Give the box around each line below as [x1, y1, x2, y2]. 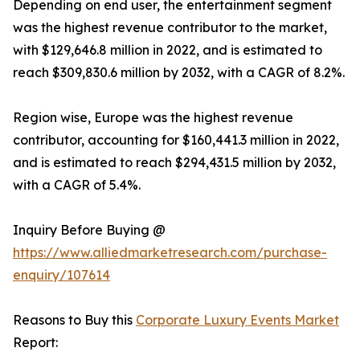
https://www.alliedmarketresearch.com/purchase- [13, 244, 327, 261]
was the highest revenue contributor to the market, [13, 19, 327, 36]
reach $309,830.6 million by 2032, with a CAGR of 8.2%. [13, 64, 345, 81]
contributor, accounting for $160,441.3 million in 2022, [13, 132, 339, 149]
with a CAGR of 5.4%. [13, 177, 141, 194]
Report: [13, 334, 58, 351]
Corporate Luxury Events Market [136, 312, 339, 329]
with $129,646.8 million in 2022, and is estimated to [13, 42, 322, 59]
